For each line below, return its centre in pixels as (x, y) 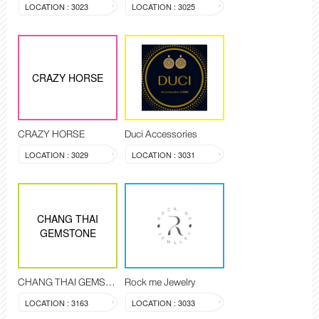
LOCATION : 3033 (163, 303)
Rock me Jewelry (160, 282)
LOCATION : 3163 (57, 303)
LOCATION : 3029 (57, 155)
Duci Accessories (161, 134)
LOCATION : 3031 (163, 155)
